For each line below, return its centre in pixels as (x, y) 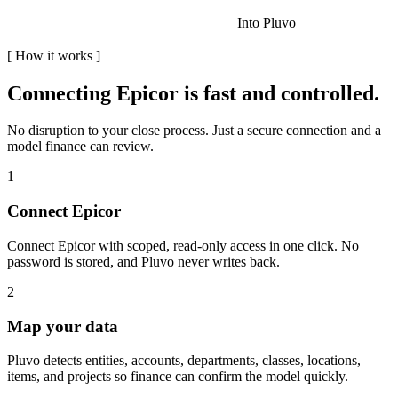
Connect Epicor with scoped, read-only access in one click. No (183, 245)
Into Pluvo (267, 22)
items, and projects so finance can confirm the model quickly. (178, 377)
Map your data (63, 326)
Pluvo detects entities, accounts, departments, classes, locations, (184, 361)
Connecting (62, 93)
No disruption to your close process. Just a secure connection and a (194, 131)
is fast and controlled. (279, 93)
